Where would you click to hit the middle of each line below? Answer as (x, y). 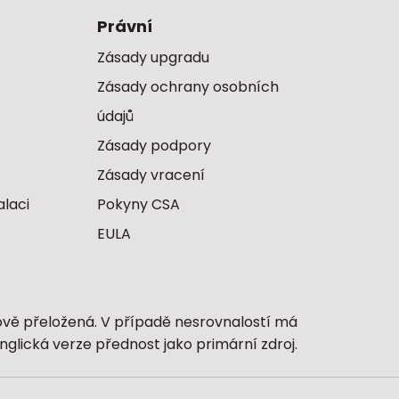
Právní (124, 26)
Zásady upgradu (153, 57)
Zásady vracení (151, 175)
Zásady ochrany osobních (187, 87)
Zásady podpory (154, 146)
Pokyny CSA (138, 204)
